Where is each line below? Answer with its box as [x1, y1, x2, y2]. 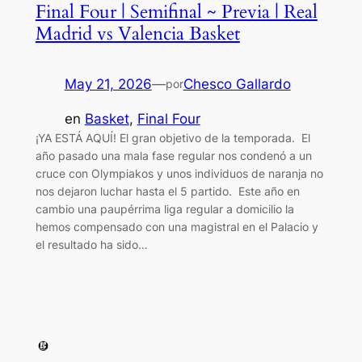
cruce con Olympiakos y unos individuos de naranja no [35, 166, 323, 181]
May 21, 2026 [64, 76, 152, 93]
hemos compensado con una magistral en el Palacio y [35, 220, 318, 234]
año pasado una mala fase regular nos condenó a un [35, 149, 312, 163]
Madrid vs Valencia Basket [35, 21, 240, 47]
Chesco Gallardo [183, 76, 291, 93]
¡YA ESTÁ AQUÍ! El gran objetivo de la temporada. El [35, 131, 310, 145]
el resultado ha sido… [35, 238, 148, 252]
